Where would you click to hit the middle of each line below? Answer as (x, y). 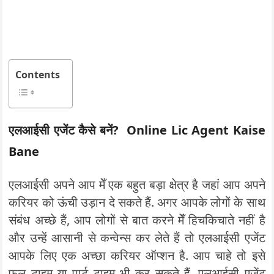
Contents (38, 75)
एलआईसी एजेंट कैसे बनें (61, 130)
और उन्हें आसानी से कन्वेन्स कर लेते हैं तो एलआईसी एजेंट (137, 238)
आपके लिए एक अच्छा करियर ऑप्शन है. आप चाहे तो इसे (137, 255)
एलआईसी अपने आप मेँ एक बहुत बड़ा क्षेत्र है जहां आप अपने (137, 184)
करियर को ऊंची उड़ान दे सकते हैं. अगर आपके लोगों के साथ (137, 202)
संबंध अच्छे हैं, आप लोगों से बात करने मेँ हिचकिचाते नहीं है (137, 220)
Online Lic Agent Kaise (196, 130)
